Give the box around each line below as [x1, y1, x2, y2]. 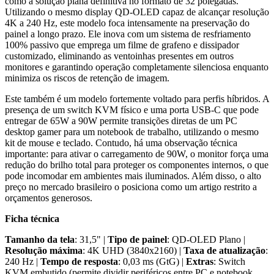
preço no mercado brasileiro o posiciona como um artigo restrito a [5, 182, 257, 192]
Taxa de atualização [183, 245, 265, 256]
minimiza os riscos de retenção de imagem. [5, 73, 169, 83]
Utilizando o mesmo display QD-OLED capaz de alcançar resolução [5, 7, 269, 17]
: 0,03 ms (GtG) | [118, 256, 186, 267]
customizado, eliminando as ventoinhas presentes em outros [5, 51, 234, 61]
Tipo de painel [108, 234, 167, 245]
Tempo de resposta [40, 256, 118, 267]
